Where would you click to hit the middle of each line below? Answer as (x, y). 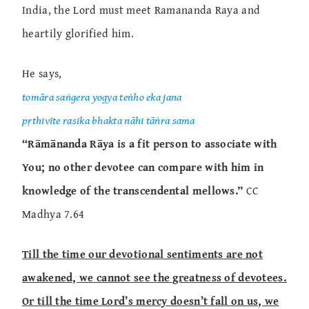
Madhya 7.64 (53, 214)
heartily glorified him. (78, 33)
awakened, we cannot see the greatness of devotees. (154, 278)
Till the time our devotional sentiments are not (143, 254)
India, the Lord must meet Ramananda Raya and (141, 10)
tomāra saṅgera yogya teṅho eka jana (102, 97)
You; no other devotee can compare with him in (143, 167)
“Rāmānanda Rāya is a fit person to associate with (150, 144)
